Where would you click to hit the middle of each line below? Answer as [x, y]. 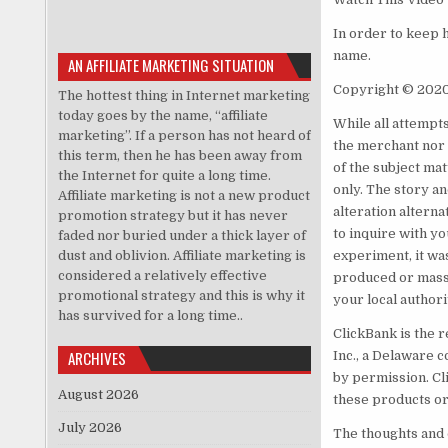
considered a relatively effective [162, 275]
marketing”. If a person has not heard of [184, 135]
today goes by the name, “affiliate [162, 115]
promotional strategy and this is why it [181, 295]
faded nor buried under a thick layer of [181, 235]
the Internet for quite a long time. [164, 175]
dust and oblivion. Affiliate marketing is [181, 255]
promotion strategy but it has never [172, 215]
